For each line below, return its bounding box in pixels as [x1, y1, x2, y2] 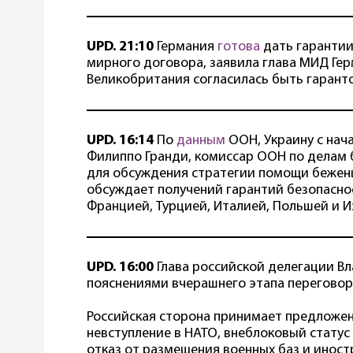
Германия [154, 39, 217, 55]
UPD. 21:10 [87, 39, 154, 55]
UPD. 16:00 [87, 260, 154, 276]
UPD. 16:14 [87, 133, 154, 149]
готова [217, 39, 260, 55]
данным [176, 133, 225, 149]
